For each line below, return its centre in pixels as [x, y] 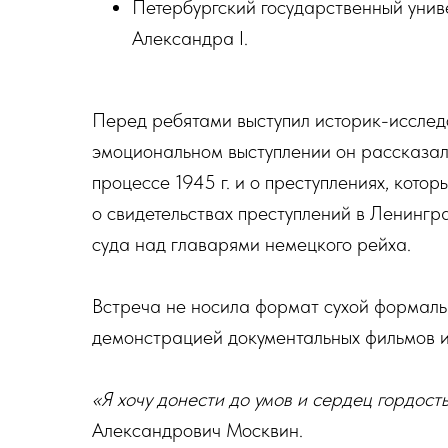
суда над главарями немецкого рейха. [251, 244]
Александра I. [190, 38]
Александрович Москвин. [197, 430]
